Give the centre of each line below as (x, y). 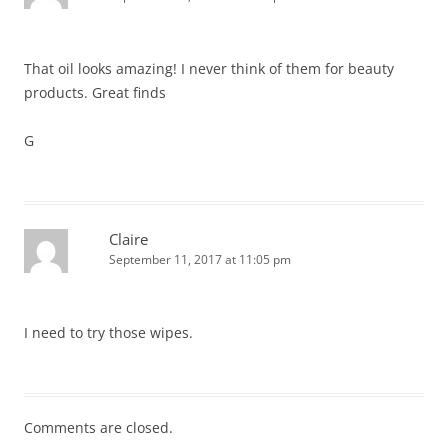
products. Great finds (95, 93)
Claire (128, 239)
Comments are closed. (98, 428)
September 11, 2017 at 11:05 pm (200, 260)
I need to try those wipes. (108, 333)
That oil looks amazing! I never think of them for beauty (209, 69)
